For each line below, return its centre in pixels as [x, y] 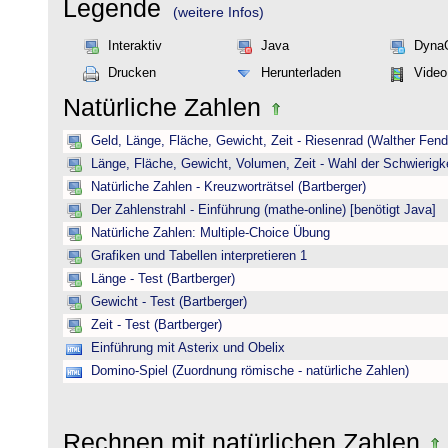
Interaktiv [135, 46]
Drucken [132, 73]
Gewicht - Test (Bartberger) [169, 302]
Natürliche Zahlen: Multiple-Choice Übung [210, 233]
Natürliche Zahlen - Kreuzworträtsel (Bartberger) [228, 187]
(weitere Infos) [218, 12]
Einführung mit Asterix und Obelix [188, 348]
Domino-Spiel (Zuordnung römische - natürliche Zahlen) [250, 371]
